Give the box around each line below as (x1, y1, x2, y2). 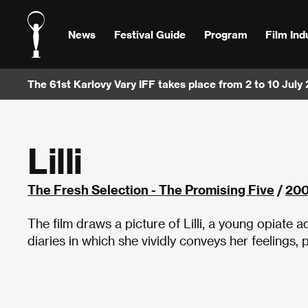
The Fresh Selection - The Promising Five (27, 182, 274, 197)
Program (203, 27, 247, 41)
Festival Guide (113, 27, 186, 41)
